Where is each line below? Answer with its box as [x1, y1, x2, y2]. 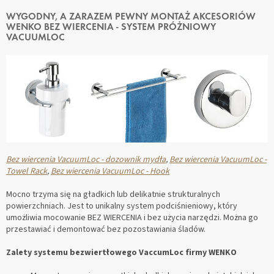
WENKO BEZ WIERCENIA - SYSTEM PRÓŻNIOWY [6, 23, 216, 33]
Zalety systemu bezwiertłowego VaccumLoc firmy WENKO [6, 246, 237, 259]
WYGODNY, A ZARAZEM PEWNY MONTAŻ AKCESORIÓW [6, 12, 256, 23]
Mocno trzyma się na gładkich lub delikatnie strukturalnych [6, 188, 220, 201]
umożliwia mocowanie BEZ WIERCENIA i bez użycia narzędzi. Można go [6, 211, 258, 224]
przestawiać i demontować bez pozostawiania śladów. [6, 223, 206, 235]
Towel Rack [6, 165, 47, 177]
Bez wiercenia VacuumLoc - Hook [51, 165, 169, 177]
